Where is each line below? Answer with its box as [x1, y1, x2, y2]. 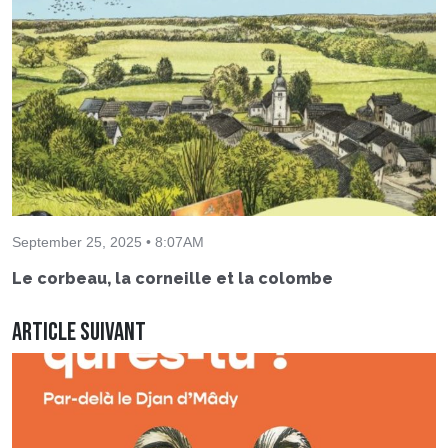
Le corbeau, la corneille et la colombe [12, 269, 333, 289]
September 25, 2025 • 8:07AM [12, 234, 204, 251]
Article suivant [12, 317, 146, 349]
